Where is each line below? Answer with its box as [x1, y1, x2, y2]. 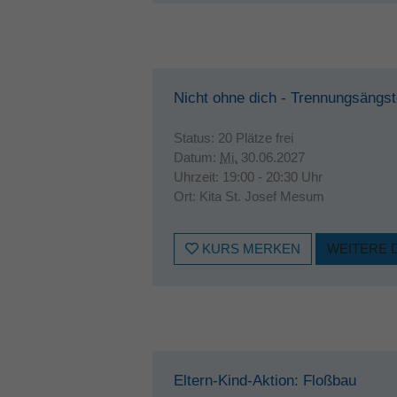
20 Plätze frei [218, 130, 293, 145]
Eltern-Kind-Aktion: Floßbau [174, 372, 356, 389]
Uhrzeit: [174, 169, 222, 184]
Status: [174, 130, 218, 145]
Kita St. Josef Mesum [199, 189, 324, 204]
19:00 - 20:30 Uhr [222, 169, 323, 184]
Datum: [174, 150, 220, 165]
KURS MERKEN [198, 241, 300, 256]
